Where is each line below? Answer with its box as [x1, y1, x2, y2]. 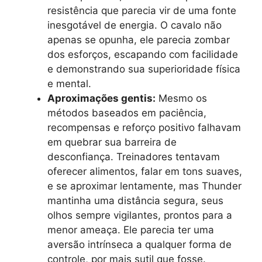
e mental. [47, 78, 91, 89]
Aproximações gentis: [47, 92, 156, 104]
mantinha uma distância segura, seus [47, 195, 223, 206]
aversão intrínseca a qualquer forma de [47, 239, 232, 250]
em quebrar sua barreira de [47, 136, 177, 148]
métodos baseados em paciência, [47, 107, 206, 119]
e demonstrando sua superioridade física [47, 63, 240, 75]
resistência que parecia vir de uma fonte [47, 5, 236, 16]
